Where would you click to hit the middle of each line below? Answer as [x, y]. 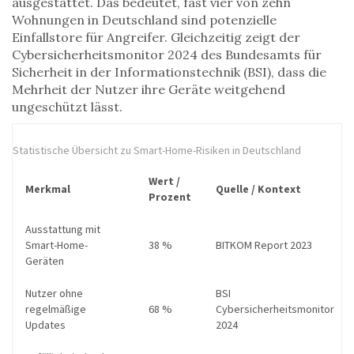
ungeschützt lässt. [67, 107]
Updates [45, 325]
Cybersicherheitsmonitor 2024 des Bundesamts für [167, 55]
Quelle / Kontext [258, 189]
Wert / [164, 181]
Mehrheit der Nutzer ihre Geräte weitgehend [149, 90]
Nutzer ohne [54, 294]
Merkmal [48, 189]
